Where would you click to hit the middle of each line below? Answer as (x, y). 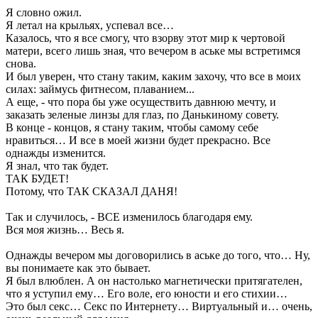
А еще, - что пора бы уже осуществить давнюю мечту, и (141, 102)
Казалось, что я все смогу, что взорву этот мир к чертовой (146, 38)
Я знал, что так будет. (57, 165)
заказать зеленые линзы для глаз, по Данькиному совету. (142, 114)
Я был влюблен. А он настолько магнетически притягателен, (154, 280)
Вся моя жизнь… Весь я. (65, 229)
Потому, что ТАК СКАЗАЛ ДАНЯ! (92, 191)
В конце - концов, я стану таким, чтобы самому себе (132, 127)
